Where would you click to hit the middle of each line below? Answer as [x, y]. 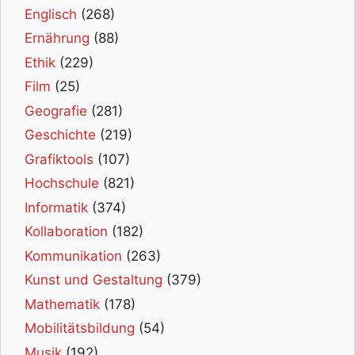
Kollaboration [66, 232]
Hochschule [62, 183]
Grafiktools [59, 159]
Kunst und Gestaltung [94, 280]
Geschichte [60, 135]
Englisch [51, 14]
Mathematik [62, 304]
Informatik [56, 207]
